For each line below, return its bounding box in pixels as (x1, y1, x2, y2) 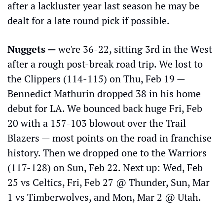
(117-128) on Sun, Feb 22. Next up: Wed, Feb (7, 160, 203, 174)
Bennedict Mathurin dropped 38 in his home (7, 86, 201, 100)
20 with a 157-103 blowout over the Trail (7, 116, 186, 130)
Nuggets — (7, 42, 58, 56)
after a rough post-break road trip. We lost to (7, 57, 203, 71)
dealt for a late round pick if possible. (7, 13, 170, 27)
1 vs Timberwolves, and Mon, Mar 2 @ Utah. (7, 190, 201, 204)
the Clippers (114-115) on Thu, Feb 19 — (7, 72, 185, 85)
